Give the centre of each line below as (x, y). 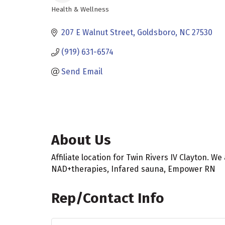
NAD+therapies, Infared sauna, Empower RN (133, 169)
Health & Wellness (80, 9)
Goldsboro (156, 32)
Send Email (82, 72)
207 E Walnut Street (97, 32)
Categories (76, 17)
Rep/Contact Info (108, 198)
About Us (81, 140)
